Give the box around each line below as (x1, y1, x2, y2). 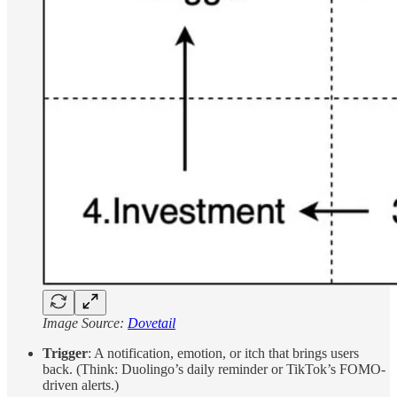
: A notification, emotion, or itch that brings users (88, 346, 359, 362)
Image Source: (43, 315, 128, 331)
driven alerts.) (43, 378, 119, 393)
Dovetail (128, 315, 175, 331)
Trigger (43, 346, 88, 362)
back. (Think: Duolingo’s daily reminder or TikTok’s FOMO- (43, 362, 385, 378)
